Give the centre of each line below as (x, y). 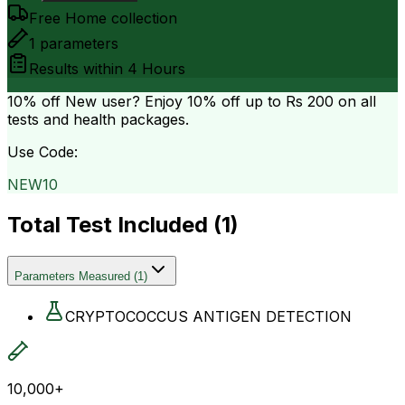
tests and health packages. (98, 119)
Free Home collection (103, 18)
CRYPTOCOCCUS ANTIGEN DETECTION (208, 316)
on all (355, 101)
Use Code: (42, 151)
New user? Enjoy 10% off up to (173, 101)
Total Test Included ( (114, 224)
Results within (78, 68)
